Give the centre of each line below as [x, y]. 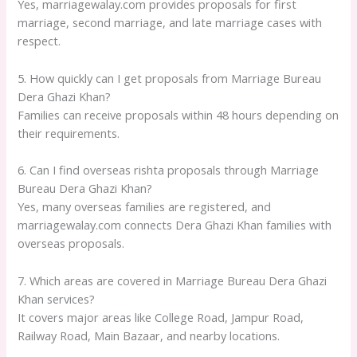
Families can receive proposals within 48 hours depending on [178, 114]
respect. [39, 41]
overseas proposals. [71, 243]
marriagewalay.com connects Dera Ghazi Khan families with [175, 225]
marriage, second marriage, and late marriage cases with [170, 23]
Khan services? [57, 298]
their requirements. [69, 133]
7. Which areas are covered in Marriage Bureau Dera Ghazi [173, 280]
